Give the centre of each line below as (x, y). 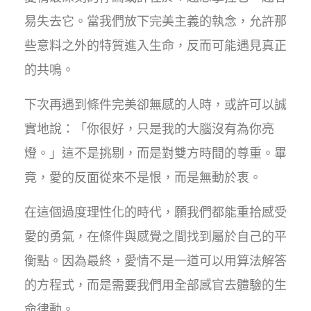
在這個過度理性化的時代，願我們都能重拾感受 (155, 212)
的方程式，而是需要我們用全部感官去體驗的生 (155, 285)
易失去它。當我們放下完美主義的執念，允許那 (155, 22)
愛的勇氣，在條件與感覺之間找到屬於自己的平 (155, 237)
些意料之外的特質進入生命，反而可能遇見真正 (155, 46)
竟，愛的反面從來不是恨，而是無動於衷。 (143, 178)
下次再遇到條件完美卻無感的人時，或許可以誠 (155, 105)
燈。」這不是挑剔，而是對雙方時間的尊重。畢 (155, 153)
